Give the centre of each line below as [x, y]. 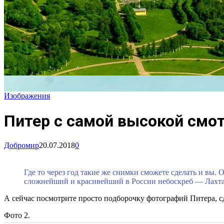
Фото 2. [17, 215]
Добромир [21, 145]
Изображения [27, 96]
